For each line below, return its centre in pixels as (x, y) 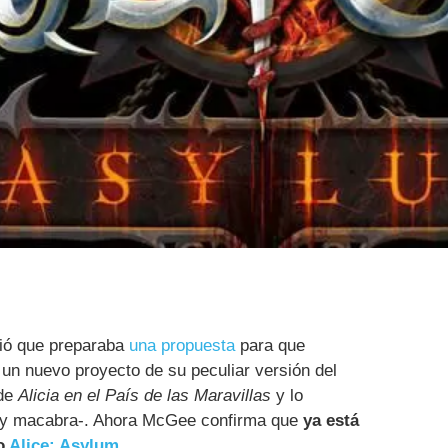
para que (270, 346)
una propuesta (182, 346)
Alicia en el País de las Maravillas (144, 396)
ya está (331, 421)
